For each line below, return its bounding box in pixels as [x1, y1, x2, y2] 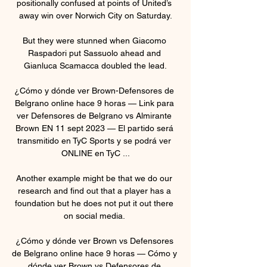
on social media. [64, 210, 127, 221]
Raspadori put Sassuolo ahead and [27, 48, 161, 58]
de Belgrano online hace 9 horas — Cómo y [12, 248, 177, 258]
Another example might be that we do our [16, 173, 172, 183]
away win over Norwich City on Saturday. [18, 10, 172, 20]
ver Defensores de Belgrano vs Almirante [17, 110, 172, 120]
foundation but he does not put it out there [15, 198, 173, 208]
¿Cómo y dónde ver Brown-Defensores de [14, 85, 174, 95]
